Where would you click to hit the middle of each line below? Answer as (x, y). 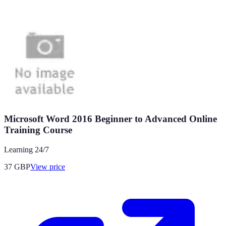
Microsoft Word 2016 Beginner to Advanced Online (110, 119)
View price (48, 166)
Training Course (38, 130)
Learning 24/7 (26, 149)
